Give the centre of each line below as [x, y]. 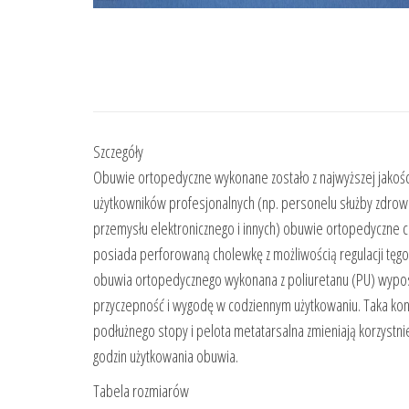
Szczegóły [118, 152]
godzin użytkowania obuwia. [166, 357]
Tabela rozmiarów [141, 391]
